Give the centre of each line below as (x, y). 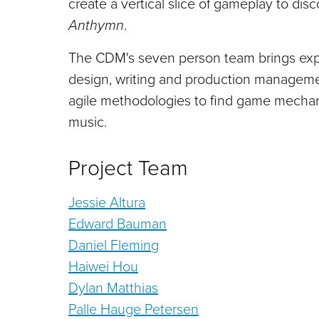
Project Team (128, 168)
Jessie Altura (107, 202)
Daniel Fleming (114, 245)
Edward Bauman (117, 223)
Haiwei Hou (103, 266)
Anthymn (96, 25)
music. (88, 121)
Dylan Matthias (113, 287)
